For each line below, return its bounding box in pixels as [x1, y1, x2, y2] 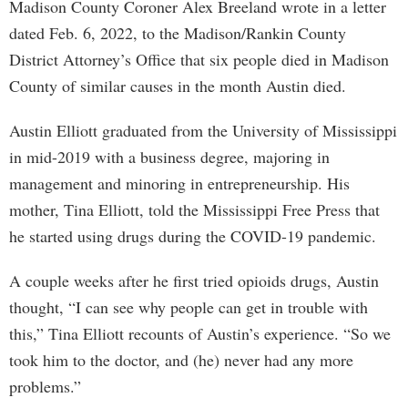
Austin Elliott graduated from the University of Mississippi [9, 119, 397, 141]
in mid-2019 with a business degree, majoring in [9, 146, 330, 168]
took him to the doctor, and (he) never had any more [9, 349, 353, 371]
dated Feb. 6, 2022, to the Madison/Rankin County [9, 22, 346, 44]
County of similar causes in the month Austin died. [9, 75, 346, 97]
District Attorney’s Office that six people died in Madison [9, 48, 389, 70]
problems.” [9, 375, 81, 397]
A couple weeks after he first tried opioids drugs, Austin [9, 270, 379, 291]
